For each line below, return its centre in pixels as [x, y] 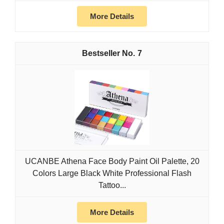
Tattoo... [112, 185]
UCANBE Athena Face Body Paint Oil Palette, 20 [112, 161]
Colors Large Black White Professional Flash [112, 173]
